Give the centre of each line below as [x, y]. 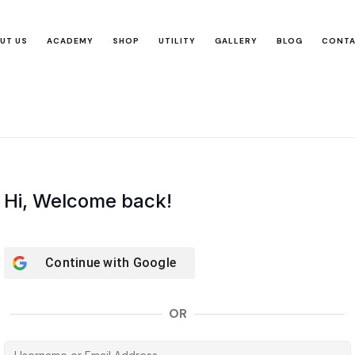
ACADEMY [71, 41]
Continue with [89, 263]
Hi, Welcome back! [88, 201]
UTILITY [177, 41]
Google [154, 263]
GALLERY [237, 41]
